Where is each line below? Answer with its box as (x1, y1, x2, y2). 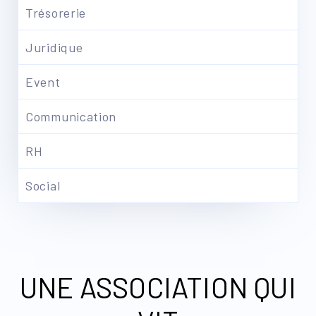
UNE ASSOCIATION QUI (20, 270, 296, 304)
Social (25, 178, 61, 193)
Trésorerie (25, 5, 86, 20)
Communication (25, 109, 117, 124)
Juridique (25, 39, 83, 55)
